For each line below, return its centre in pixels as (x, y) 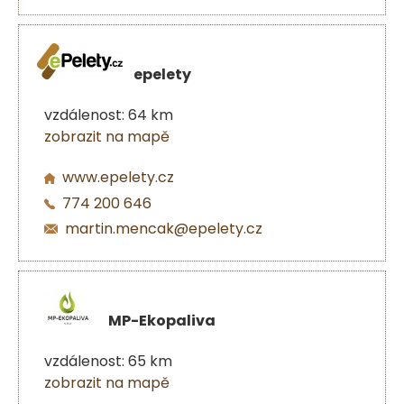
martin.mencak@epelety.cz (164, 229)
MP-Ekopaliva (162, 320)
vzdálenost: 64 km (109, 115)
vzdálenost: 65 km (108, 361)
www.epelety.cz (118, 177)
